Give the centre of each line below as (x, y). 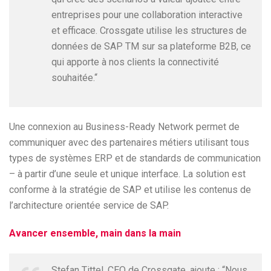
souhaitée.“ (74, 78)
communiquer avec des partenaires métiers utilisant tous (129, 142)
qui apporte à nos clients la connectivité (135, 62)
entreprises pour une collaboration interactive (147, 15)
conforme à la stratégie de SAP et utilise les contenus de (130, 190)
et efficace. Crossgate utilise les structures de (149, 31)
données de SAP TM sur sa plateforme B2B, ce (151, 46)
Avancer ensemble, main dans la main (95, 233)
